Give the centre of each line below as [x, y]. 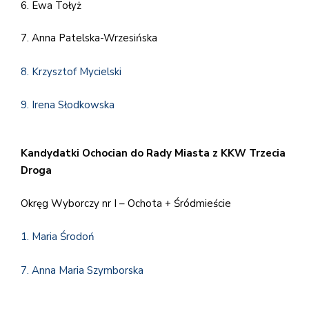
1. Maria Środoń [58, 237]
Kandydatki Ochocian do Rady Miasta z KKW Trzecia [153, 153]
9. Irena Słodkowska [68, 105]
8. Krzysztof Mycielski [71, 71]
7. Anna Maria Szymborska [82, 270]
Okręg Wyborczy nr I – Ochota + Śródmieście [126, 203]
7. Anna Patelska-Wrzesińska [89, 38]
